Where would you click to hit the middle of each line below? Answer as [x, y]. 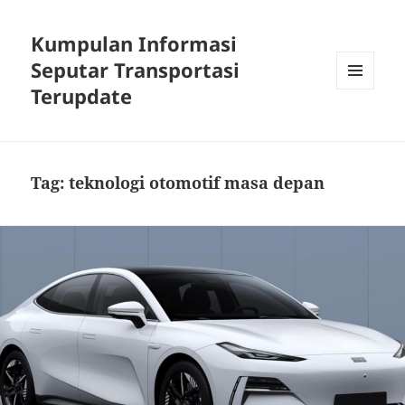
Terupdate [82, 96]
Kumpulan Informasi [134, 44]
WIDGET [359, 127]
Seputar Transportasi [136, 70]
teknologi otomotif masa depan [197, 183]
